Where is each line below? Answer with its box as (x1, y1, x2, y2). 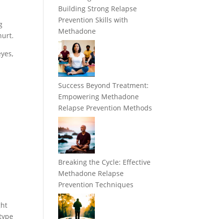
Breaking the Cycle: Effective (58, 157, 151, 167)
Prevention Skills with (58, 15, 129, 25)
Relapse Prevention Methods (58, 103, 153, 113)
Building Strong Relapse (58, 4, 137, 14)
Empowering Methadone (58, 92, 139, 102)
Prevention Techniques (58, 180, 134, 190)
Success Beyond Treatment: (58, 81, 149, 90)
